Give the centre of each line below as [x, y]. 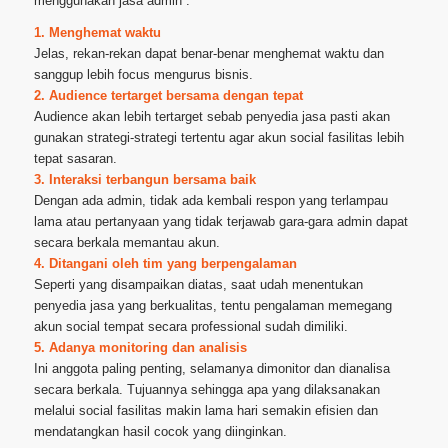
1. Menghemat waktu [97, 33]
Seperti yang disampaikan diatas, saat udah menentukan [198, 285]
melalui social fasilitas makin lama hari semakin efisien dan [205, 411]
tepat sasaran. [75, 159]
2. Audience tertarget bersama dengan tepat [168, 96]
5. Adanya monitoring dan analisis [140, 348]
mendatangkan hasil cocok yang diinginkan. [160, 432]
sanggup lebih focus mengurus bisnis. [143, 75]
